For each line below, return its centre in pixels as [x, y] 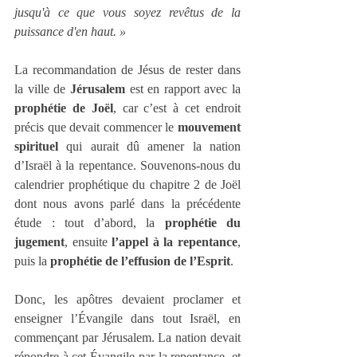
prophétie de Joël [64, 108]
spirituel [36, 146]
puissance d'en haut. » [70, 31]
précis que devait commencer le [96, 127]
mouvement [209, 127]
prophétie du [202, 222]
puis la [32, 261]
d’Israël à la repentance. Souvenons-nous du [127, 165]
